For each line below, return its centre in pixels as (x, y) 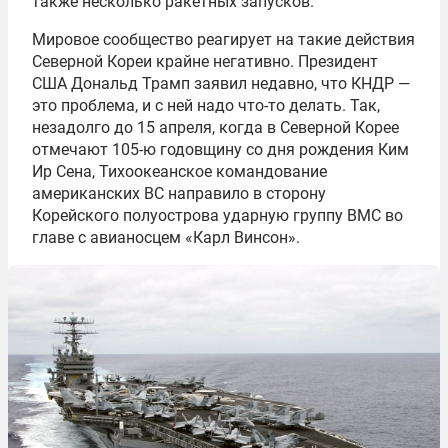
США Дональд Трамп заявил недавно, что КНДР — (221, 83)
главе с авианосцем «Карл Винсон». (166, 237)
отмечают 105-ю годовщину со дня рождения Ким (220, 149)
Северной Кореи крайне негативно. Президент (205, 61)
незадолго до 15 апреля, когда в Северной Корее (215, 127)
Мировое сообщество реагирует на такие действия (223, 39)
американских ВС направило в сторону (179, 193)
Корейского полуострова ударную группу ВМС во (217, 215)
